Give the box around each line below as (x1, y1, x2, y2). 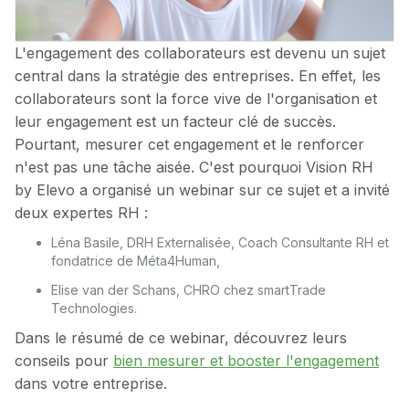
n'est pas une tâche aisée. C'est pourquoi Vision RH (15, 158, 373, 177)
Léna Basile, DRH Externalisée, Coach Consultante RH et (51, 235, 389, 251)
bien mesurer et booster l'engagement (113, 351, 379, 371)
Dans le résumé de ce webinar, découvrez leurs (15, 329, 347, 348)
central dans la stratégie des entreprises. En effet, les (15, 67, 381, 86)
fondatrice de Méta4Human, (51, 253, 220, 269)
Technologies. (51, 300, 137, 317)
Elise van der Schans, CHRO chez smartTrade (51, 282, 326, 299)
